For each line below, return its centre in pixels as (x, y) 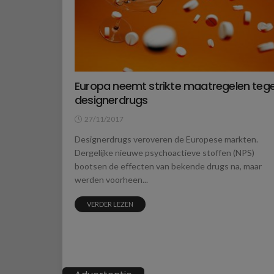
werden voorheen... (111, 179)
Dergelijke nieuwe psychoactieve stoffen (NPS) (165, 152)
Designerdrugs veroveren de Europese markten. (166, 139)
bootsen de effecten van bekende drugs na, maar (168, 166)
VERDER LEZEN (110, 204)
